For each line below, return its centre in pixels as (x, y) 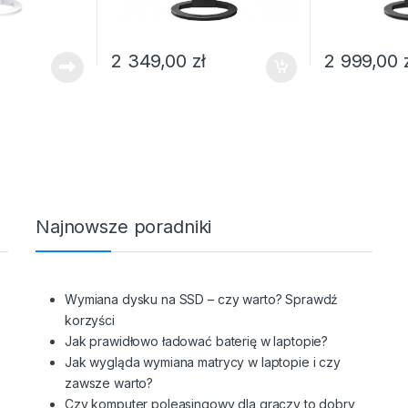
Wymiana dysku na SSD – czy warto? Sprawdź (202, 299)
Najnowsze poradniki (124, 226)
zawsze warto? (109, 382)
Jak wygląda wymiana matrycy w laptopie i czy (203, 362)
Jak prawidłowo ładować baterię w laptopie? (197, 341)
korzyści (90, 320)
